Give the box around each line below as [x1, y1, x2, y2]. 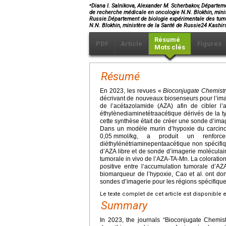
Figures [197, 39, 221, 47]
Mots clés [154, 43, 185, 51]
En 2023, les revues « [100, 87, 163, 94]
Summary [101, 199, 147, 212]
